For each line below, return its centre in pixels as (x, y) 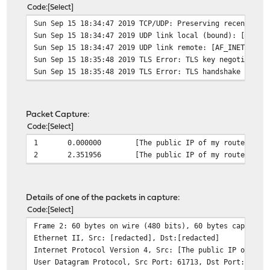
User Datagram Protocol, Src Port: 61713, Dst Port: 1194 (150, 262)
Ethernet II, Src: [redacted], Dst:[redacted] (127, 238)
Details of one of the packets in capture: (103, 198)
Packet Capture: (58, 115)
